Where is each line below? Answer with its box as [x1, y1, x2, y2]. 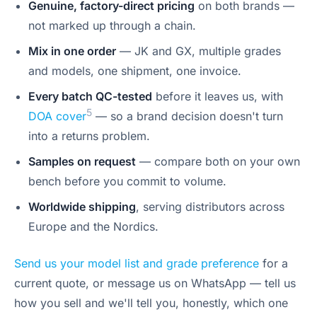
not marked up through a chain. [28, 18, 196, 33]
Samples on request [28, 154, 136, 168]
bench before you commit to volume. [28, 174, 226, 188]
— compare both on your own [136, 154, 300, 168]
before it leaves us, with [152, 89, 283, 103]
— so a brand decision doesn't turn [92, 109, 283, 123]
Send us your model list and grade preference [14, 256, 259, 270]
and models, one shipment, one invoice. [28, 64, 241, 78]
